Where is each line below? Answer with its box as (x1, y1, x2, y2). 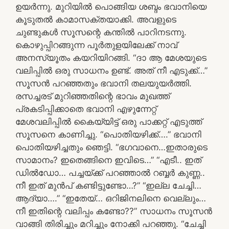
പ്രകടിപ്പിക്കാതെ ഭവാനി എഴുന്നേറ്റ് (15, 103, 156, 114)
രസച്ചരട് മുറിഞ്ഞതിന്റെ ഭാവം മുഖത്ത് (15, 90, 170, 101)
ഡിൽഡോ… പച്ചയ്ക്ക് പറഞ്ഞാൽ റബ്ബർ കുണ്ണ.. (15, 167, 205, 178)
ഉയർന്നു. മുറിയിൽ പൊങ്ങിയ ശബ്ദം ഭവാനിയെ (15, 1, 207, 12)
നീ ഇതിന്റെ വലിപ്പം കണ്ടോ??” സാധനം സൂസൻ (15, 205, 212, 216)
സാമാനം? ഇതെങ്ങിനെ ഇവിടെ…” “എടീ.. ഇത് (15, 154, 201, 165)
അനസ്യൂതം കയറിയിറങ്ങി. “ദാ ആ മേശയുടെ (15, 52, 207, 63)
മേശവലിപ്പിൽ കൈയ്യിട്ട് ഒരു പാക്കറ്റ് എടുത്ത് (15, 116, 202, 127)
